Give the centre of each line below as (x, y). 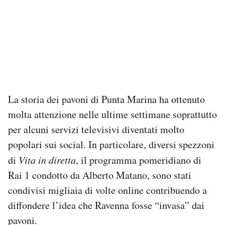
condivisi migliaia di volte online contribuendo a (107, 190)
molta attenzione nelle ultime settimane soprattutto (113, 115)
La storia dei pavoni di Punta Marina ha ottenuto (106, 99)
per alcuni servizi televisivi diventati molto (96, 130)
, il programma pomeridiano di (139, 160)
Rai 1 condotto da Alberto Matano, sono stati (100, 175)
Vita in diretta (46, 160)
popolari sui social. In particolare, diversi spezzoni (111, 145)
